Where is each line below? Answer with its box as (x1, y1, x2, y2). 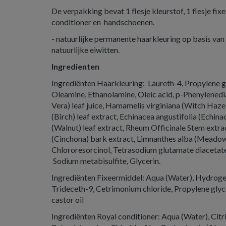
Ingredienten (51, 62, 99, 71)
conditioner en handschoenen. (51, 17, 154, 27)
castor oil (51, 195, 84, 204)
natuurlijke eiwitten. (51, 45, 120, 54)
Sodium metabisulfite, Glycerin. (51, 156, 162, 165)
